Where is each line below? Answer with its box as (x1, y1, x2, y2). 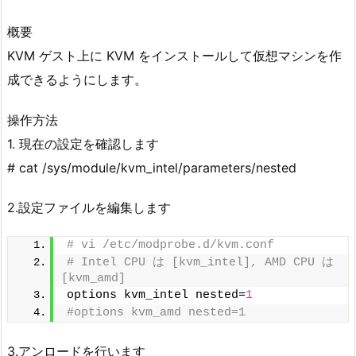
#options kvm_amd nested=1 (67, 306, 246, 320)
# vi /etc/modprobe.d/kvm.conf (67, 238, 274, 253)
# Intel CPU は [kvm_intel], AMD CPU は (67, 256, 334, 270)
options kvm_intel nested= (67, 288, 246, 303)
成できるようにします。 (7, 71, 147, 87)
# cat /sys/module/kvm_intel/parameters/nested (7, 159, 296, 176)
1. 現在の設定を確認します (7, 135, 159, 152)
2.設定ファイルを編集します (7, 199, 171, 216)
